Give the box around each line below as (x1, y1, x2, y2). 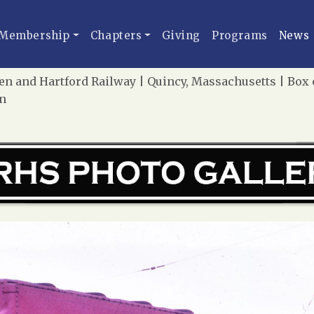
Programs (212, 29, 268, 42)
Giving (162, 29, 201, 42)
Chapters (90, 29, 142, 42)
